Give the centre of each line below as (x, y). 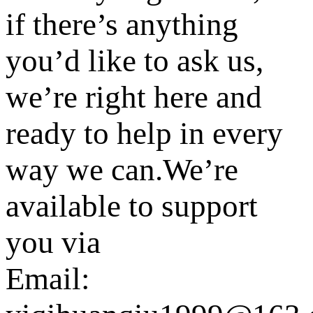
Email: (48, 279)
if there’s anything (122, 25)
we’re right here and (134, 97)
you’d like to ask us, (134, 61)
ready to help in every (144, 134)
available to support (132, 206)
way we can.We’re (122, 170)
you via (53, 243)
